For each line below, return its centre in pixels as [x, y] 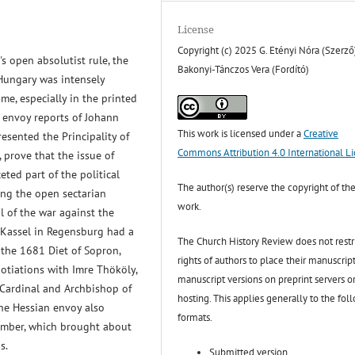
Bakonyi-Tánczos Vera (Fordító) [244, 70]
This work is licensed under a [241, 134]
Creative [321, 134]
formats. [195, 318]
